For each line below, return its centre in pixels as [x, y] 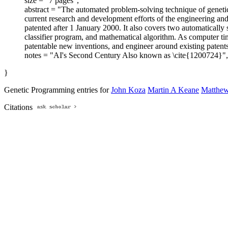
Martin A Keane [173, 90]
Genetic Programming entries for [58, 90]
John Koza [128, 90]
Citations [19, 107]
